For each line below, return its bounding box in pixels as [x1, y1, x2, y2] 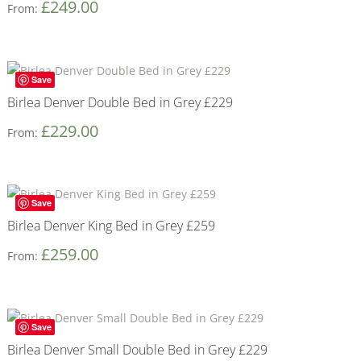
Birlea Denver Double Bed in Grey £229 [6, 93, 233, 111]
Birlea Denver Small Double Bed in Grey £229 [6, 340, 268, 359]
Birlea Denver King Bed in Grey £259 [6, 217, 215, 235]
